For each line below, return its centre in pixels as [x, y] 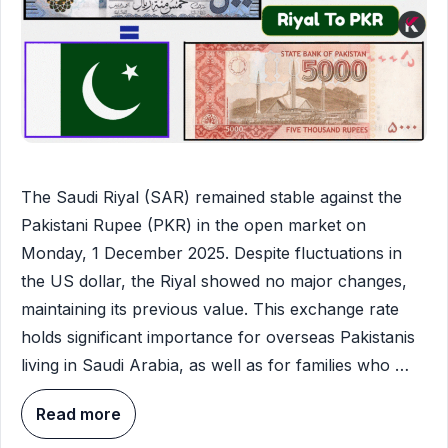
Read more [78, 413]
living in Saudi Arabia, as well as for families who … [215, 365]
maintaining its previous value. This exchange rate [210, 309]
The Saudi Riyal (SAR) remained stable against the [211, 197]
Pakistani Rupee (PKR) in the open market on [193, 225]
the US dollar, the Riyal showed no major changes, [214, 281]
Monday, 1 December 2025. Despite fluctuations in [211, 253]
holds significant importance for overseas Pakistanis [218, 337]
